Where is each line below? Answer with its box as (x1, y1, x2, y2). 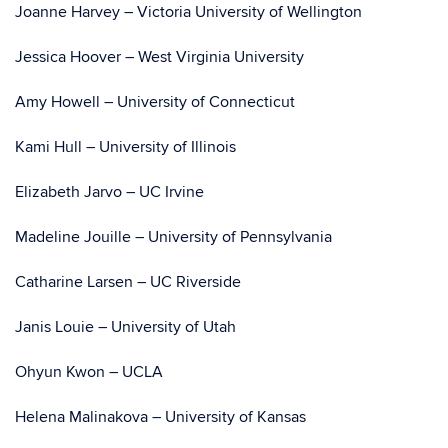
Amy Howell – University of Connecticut (15, 92, 295, 112)
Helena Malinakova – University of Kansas (15, 407, 306, 427)
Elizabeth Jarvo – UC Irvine (15, 182, 204, 202)
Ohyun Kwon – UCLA (15, 362, 163, 382)
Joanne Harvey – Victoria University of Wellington (15, 2, 362, 22)
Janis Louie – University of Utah (15, 317, 236, 337)
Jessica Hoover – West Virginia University (15, 47, 304, 67)
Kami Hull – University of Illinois (15, 137, 236, 157)
